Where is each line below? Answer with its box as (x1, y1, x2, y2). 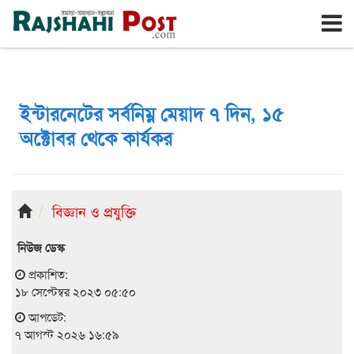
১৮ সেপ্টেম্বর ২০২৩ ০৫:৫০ (15, 283, 136, 299)
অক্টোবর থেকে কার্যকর (20, 124, 172, 151)
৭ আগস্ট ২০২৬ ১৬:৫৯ (15, 326, 119, 342)
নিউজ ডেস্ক (17, 239, 65, 256)
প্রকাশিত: (25, 265, 68, 282)
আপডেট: (25, 308, 66, 325)
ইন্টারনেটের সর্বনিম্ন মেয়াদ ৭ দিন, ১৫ (20, 100, 283, 126)
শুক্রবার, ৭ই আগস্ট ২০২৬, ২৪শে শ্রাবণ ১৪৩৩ (72, 7, 228, 17)
